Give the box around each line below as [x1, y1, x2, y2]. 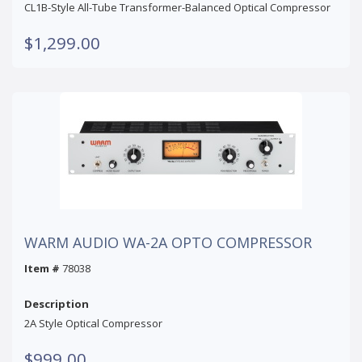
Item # [24, 260, 60, 276]
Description [24, 296, 89, 311]
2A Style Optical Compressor [24, 315, 162, 330]
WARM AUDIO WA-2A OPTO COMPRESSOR [24, 232, 312, 252]
